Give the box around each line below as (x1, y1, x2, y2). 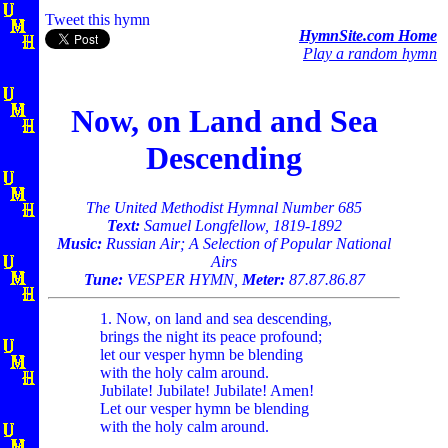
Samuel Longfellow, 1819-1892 (139, 216, 342, 234)
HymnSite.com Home (299, 27, 437, 44)
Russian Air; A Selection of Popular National (102, 234, 391, 252)
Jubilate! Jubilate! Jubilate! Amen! (100, 381, 314, 399)
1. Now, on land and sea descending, (100, 309, 332, 327)
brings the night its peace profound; (100, 327, 322, 345)
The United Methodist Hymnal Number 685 (86, 198, 362, 216)
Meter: (241, 270, 285, 288)
